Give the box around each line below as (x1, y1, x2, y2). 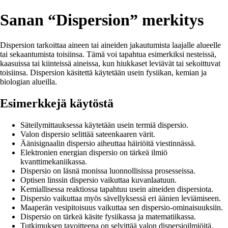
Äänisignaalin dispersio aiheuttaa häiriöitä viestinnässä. (20, 138, 196, 148)
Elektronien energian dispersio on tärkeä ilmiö (20, 148, 167, 157)
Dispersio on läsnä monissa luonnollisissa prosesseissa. (20, 166, 195, 175)
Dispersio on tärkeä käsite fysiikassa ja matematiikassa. (20, 212, 196, 221)
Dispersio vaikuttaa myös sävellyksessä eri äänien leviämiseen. (20, 193, 221, 203)
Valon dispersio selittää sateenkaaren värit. (20, 129, 155, 138)
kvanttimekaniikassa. (20, 157, 87, 166)
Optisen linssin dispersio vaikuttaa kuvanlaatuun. (20, 175, 177, 184)
